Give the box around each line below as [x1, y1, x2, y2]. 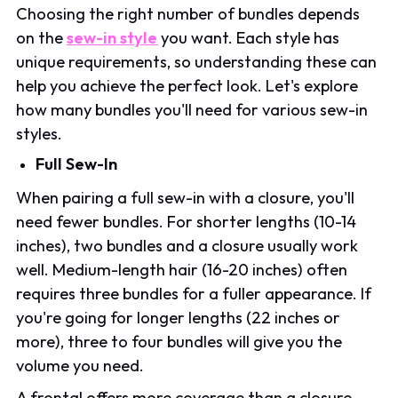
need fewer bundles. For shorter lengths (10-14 [16, 211, 357, 232]
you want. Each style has [157, 27, 340, 48]
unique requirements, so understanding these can [16, 51, 378, 72]
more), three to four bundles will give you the [16, 330, 343, 352]
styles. [16, 123, 63, 144]
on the [16, 27, 68, 48]
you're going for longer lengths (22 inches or [16, 306, 341, 328]
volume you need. [16, 354, 145, 376]
